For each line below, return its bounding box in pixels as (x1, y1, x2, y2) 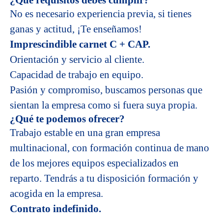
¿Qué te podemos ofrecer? (10, 113, 125, 125)
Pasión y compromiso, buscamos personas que (10, 84, 202, 96)
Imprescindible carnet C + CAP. (10, 38, 150, 50)
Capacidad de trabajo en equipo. (10, 69, 143, 81)
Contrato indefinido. (10, 203, 101, 215)
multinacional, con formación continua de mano (10, 142, 209, 154)
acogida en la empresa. (10, 188, 103, 199)
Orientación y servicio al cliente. (10, 54, 144, 65)
